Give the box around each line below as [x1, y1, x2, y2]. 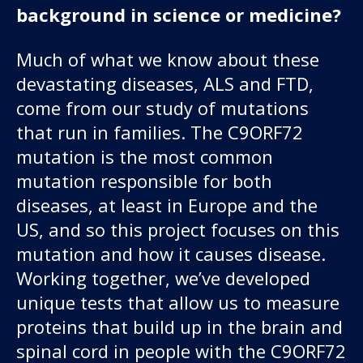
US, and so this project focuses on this [16, 216, 340, 241]
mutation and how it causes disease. [16, 241, 326, 266]
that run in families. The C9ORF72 [16, 119, 303, 144]
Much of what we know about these [16, 46, 319, 71]
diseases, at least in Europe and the [16, 192, 318, 217]
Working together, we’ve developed [16, 265, 310, 290]
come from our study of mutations [16, 95, 309, 120]
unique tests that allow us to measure [16, 289, 340, 314]
